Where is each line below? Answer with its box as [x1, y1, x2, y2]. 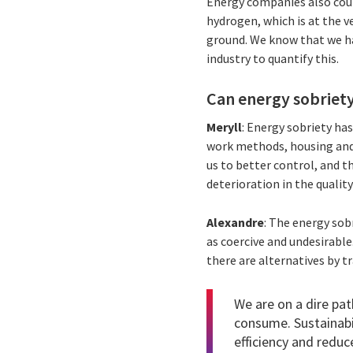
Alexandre [206, 214, 265, 230]
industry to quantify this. [206, 50, 342, 67]
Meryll [206, 118, 243, 135]
